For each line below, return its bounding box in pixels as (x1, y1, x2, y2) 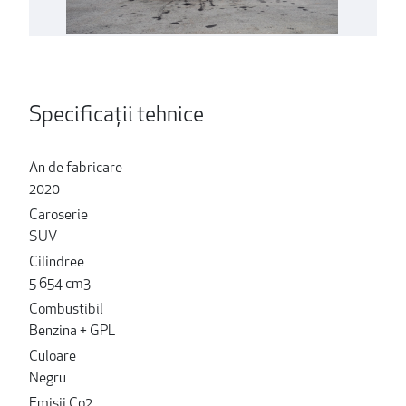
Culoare (29, 349, 76, 364)
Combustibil (29, 302, 103, 317)
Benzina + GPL (29, 324, 115, 339)
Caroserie (29, 208, 88, 223)
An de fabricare (29, 160, 122, 176)
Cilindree (29, 255, 84, 270)
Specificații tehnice (29, 104, 204, 127)
